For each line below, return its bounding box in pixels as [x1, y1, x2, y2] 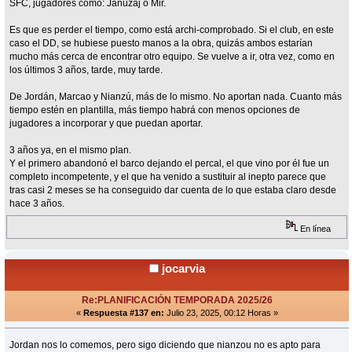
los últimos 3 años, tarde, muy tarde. [9, 64, 163, 76]
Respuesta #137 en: [82, 307, 164, 317]
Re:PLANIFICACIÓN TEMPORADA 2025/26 [81, 294, 273, 306]
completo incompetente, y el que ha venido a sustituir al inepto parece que [9, 171, 327, 183]
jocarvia [161, 261, 205, 275]
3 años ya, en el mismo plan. [9, 145, 132, 156]
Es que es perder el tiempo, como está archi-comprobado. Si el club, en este [9, 24, 335, 36]
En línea [298, 223, 332, 233]
